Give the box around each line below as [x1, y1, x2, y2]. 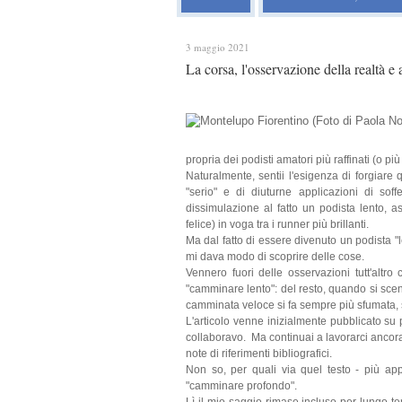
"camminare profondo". [186, 380, 297, 392]
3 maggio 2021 [186, 40, 249, 54]
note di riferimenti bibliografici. [186, 347, 335, 360]
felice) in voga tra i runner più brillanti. [186, 218, 369, 231]
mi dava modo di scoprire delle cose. [186, 250, 364, 263]
